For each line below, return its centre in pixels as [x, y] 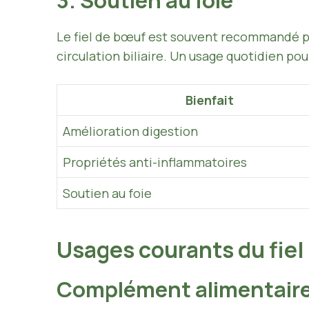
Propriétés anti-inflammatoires [155, 162]
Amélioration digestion [130, 131]
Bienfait [209, 100]
